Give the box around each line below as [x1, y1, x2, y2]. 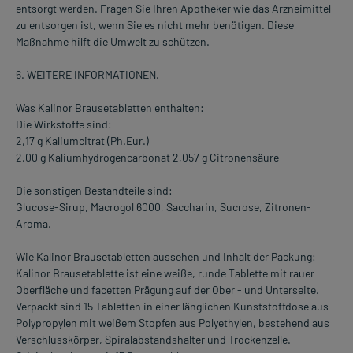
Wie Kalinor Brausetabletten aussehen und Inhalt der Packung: [16, 250, 316, 264]
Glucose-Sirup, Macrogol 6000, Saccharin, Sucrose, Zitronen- [16, 200, 311, 214]
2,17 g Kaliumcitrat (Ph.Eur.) [16, 134, 149, 148]
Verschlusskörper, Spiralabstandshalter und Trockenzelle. [16, 333, 291, 347]
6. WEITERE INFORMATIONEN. [16, 68, 159, 82]
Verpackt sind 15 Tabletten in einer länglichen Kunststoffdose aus [16, 299, 329, 314]
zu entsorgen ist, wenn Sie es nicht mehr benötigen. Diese [16, 18, 294, 32]
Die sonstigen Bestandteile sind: [16, 184, 173, 198]
